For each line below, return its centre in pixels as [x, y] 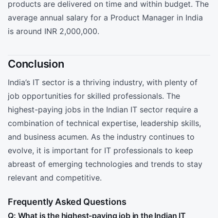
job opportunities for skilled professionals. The [94, 96]
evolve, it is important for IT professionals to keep [100, 151]
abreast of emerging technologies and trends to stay [105, 164]
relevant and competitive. [55, 178]
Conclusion [36, 64]
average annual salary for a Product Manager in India [105, 17]
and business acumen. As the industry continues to [101, 137]
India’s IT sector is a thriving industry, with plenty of [103, 82]
